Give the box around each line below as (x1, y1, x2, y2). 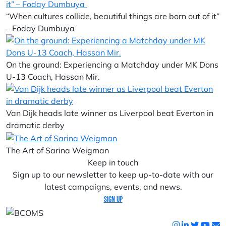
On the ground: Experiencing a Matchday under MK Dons (6, 60, 218, 70)
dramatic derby (6, 120, 65, 130)
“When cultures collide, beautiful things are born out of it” (6, 11, 219, 21)
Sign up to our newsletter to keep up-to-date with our (13, 169, 213, 180)
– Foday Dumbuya (6, 23, 77, 33)
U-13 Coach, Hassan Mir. (6, 72, 100, 82)
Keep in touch (88, 157, 138, 167)
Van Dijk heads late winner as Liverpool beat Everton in (6, 108, 213, 118)
